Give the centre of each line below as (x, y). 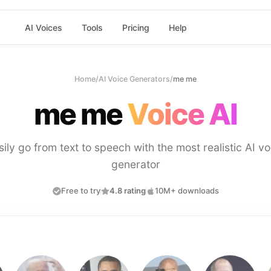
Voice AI (182, 114)
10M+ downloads (187, 191)
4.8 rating (127, 191)
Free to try (80, 191)
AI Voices (43, 27)
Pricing (135, 27)
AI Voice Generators (134, 79)
